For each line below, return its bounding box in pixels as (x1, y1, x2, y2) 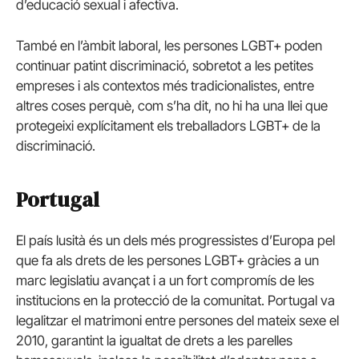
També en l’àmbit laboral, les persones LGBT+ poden (16, 37, 322, 54)
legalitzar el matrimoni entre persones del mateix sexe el (16, 313, 339, 329)
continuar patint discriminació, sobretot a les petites (16, 57, 313, 74)
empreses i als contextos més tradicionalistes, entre (16, 77, 314, 94)
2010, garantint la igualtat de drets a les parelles (16, 333, 292, 349)
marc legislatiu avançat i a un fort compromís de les (16, 272, 314, 289)
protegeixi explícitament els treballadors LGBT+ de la (16, 117, 321, 134)
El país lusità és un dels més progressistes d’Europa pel (16, 232, 335, 249)
